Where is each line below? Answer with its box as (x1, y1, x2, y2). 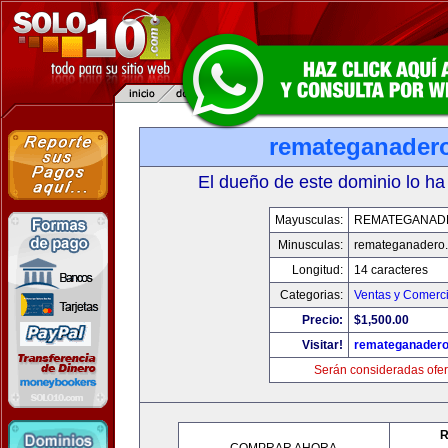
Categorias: (280, 288, 343, 302)
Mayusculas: (275, 213, 343, 227)
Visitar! (302, 338, 343, 352)
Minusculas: (278, 238, 343, 252)
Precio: (302, 313, 343, 327)
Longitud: (292, 263, 343, 277)
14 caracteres (354, 263, 428, 277)
